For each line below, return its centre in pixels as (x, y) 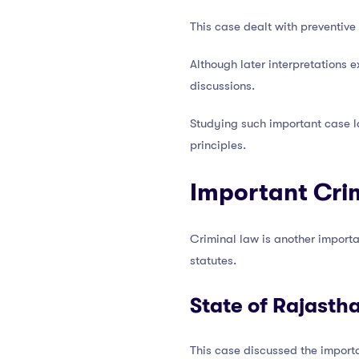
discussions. (222, 86)
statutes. (213, 261)
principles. (218, 145)
